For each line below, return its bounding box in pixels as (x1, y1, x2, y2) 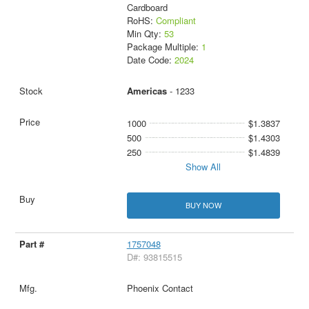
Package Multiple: (126, 40, 201, 54)
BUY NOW (185, 199, 221, 211)
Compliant (155, 14, 196, 28)
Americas (126, 84, 167, 98)
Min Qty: (126, 27, 164, 41)
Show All (186, 160, 221, 174)
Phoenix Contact (126, 281, 193, 295)
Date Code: (126, 53, 175, 67)
